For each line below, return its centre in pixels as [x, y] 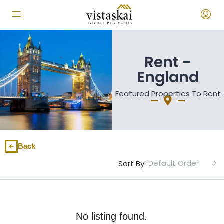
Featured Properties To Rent [168, 94]
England [168, 77]
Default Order [174, 163]
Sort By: [132, 163]
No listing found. [111, 216]
